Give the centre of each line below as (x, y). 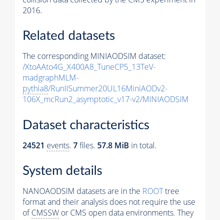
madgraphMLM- (51, 78)
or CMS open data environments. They (126, 213)
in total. (143, 145)
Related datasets (69, 36)
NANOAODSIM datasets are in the (82, 191)
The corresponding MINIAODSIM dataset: (94, 56)
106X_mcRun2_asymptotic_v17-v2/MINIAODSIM (106, 99)
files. (87, 145)
